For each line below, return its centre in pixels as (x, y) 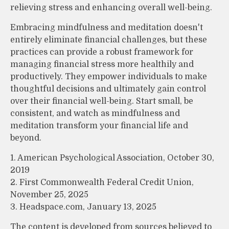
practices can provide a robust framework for (102, 52)
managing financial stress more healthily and (102, 64)
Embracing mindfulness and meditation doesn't (107, 27)
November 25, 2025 (49, 194)
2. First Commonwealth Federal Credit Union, (102, 182)
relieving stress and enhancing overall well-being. (111, 7)
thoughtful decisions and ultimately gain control (108, 89)
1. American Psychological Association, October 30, (112, 158)
